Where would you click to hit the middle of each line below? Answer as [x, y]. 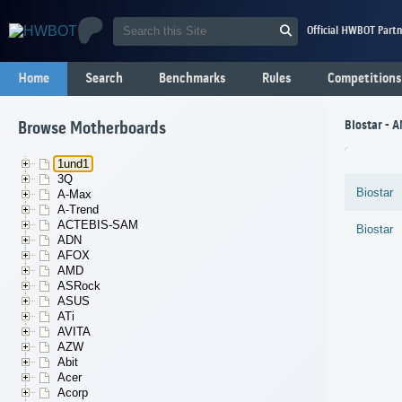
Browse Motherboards [92, 130]
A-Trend [78, 210]
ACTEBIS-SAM [98, 225]
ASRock [79, 286]
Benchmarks [192, 79]
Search [104, 79]
